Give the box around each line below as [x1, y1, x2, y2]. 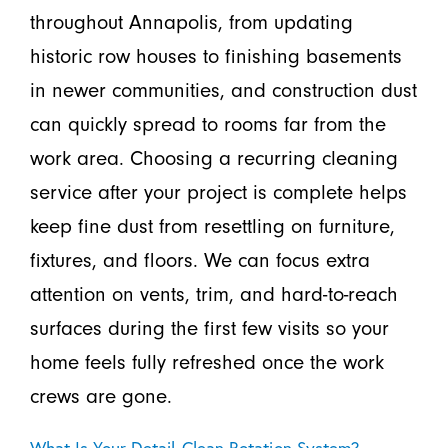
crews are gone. [29, 384, 172, 409]
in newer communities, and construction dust [29, 78, 417, 103]
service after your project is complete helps [29, 180, 407, 205]
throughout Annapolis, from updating [29, 10, 353, 35]
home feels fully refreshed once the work [29, 350, 384, 375]
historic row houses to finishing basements [29, 44, 402, 69]
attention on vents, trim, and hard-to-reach [29, 282, 398, 307]
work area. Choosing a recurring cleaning [29, 146, 398, 171]
